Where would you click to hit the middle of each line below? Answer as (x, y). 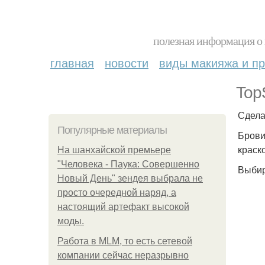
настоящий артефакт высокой (123, 207)
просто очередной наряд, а (117, 193)
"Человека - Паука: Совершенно (128, 164)
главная (72, 62)
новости (127, 62)
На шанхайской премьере (114, 150)
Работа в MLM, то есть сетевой (125, 241)
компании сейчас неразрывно (123, 255)
